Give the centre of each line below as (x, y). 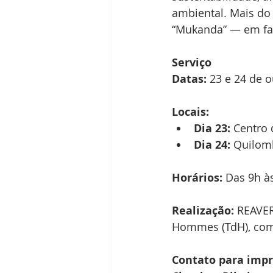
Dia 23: (212, 129)
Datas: (189, 79)
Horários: (197, 178)
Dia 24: (212, 145)
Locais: (190, 112)
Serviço (192, 63)
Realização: (203, 211)
